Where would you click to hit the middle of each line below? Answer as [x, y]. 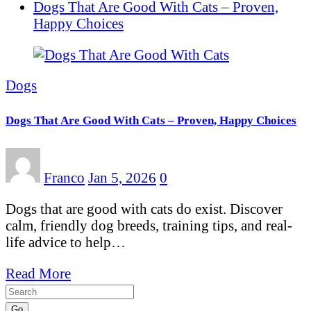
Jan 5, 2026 [122, 178]
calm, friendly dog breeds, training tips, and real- [149, 225]
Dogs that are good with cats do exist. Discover [144, 208]
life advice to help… [66, 242]
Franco [64, 178]
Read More [38, 273]
